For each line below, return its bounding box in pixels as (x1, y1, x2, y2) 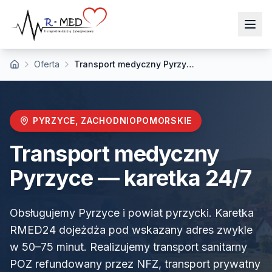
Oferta (34, 59, 59, 69)
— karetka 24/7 (92, 165, 252, 191)
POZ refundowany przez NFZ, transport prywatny (10, 257, 260, 270)
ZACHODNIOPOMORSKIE (81, 115, 192, 126)
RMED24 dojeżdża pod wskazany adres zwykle (10, 223, 253, 236)
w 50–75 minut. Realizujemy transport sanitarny (10, 240, 247, 253)
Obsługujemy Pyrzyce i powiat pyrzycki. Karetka (10, 206, 254, 219)
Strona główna (9, 64, 67, 75)
